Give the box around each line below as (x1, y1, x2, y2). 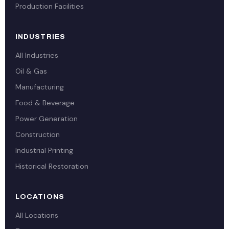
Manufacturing (15, 82, 64, 91)
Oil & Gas (15, 66, 47, 76)
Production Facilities (15, 2, 84, 11)
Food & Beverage (15, 98, 75, 107)
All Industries (15, 51, 58, 60)
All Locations (15, 211, 58, 220)
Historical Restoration (15, 162, 88, 171)
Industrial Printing (15, 146, 73, 155)
